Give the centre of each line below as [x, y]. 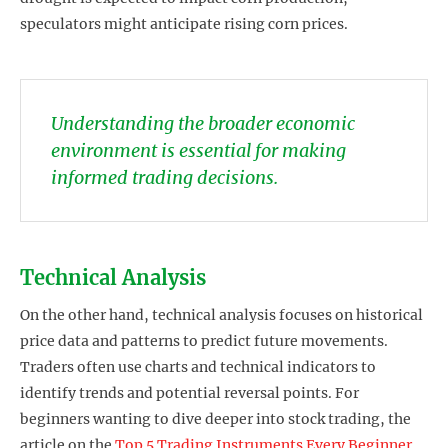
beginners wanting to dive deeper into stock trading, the [215, 418]
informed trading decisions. [164, 178]
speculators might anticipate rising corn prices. [184, 24]
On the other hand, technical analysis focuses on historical [221, 314]
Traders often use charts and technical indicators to [198, 366]
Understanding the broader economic [203, 124]
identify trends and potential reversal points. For [189, 392]
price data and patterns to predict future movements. [204, 340]
